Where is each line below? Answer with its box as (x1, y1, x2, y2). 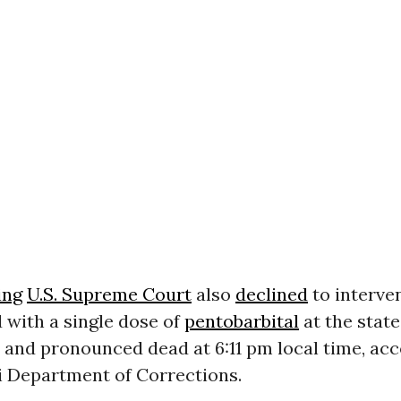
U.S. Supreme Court (26, 282, 192, 305)
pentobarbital (183, 309, 299, 332)
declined (235, 282, 308, 305)
